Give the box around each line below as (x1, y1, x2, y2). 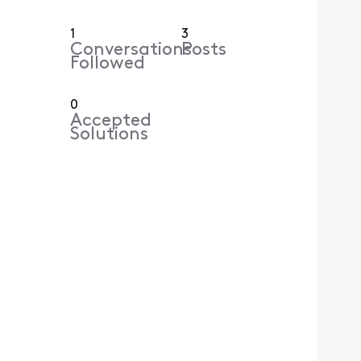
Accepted (70, 112, 152, 131)
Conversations (70, 41, 193, 60)
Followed (70, 55, 146, 74)
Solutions (70, 126, 149, 145)
